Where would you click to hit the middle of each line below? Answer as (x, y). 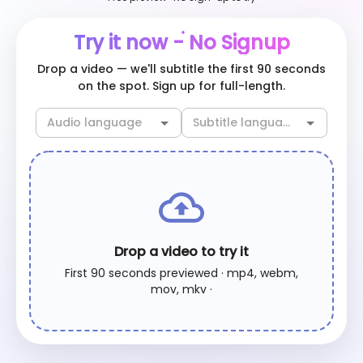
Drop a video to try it (181, 252)
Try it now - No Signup (181, 43)
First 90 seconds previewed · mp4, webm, (181, 273)
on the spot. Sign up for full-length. (181, 86)
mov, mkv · (181, 290)
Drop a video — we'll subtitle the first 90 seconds (181, 69)
